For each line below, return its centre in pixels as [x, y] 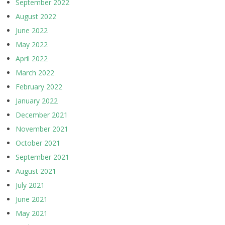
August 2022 [36, 16]
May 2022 [32, 44]
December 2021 [42, 115]
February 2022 [39, 87]
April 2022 [32, 59]
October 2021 [38, 143]
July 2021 [30, 185]
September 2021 [42, 157]
